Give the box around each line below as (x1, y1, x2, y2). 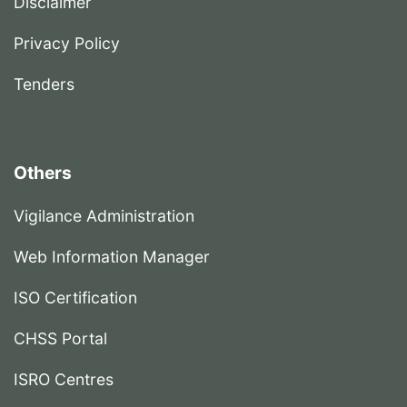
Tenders (14, 74, 74, 94)
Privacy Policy (14, 34, 120, 54)
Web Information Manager (14, 247, 210, 267)
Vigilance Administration (14, 206, 194, 226)
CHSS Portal (14, 329, 107, 349)
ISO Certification (14, 288, 137, 308)
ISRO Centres (14, 370, 114, 390)
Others (14, 162, 72, 184)
